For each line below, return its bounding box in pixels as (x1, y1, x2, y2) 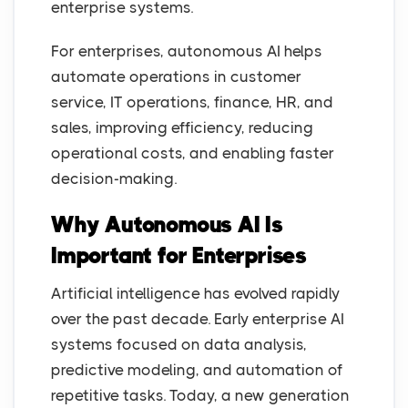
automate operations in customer (51, 67, 301, 87)
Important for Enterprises (51, 242, 308, 270)
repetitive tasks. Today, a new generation (51, 386, 350, 405)
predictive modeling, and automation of (51, 361, 342, 380)
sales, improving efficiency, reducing (51, 118, 313, 138)
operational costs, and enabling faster (51, 144, 334, 163)
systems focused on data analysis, (51, 335, 307, 354)
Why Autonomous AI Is (51, 211, 284, 239)
